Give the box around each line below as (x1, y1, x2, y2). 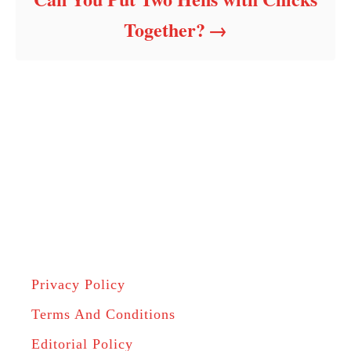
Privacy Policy (31, 277, 125, 293)
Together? (123, 16, 205, 44)
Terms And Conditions (31, 306, 175, 323)
